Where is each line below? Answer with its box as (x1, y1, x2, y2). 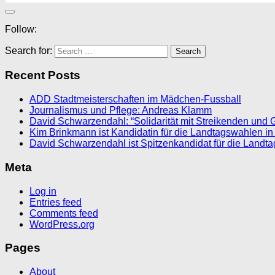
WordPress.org (29, 219, 95, 230)
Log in (29, 185, 56, 196)
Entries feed (29, 196, 82, 207)
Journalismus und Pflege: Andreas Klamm (29, 105, 212, 116)
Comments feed (29, 207, 98, 219)
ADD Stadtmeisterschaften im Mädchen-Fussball (29, 94, 241, 105)
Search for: (5, 45, 52, 56)
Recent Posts (5, 69, 80, 82)
